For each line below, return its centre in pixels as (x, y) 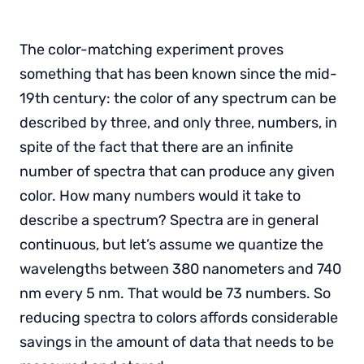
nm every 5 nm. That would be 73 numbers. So (175, 293)
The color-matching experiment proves (152, 49)
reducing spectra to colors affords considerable (179, 317)
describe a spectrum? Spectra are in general (169, 220)
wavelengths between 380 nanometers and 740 (180, 269)
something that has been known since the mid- (178, 74)
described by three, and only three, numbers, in (178, 122)
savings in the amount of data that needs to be (177, 342)
